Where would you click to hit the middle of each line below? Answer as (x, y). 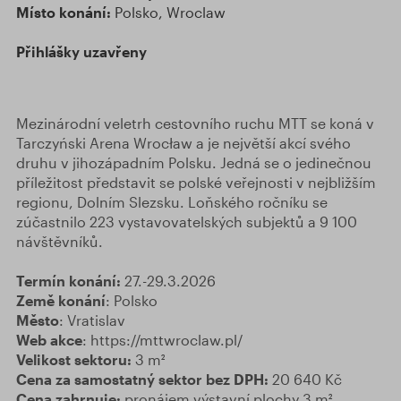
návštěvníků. (60, 241)
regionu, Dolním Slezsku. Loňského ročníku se (172, 202)
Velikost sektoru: (74, 359)
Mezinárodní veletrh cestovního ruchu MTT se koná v (195, 123)
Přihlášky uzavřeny (81, 51)
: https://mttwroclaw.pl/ (162, 340)
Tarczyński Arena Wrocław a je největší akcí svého (183, 143)
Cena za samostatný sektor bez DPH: (144, 379)
